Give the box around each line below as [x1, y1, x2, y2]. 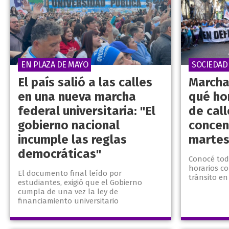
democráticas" [18, 147, 101, 162]
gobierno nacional [18, 118, 120, 133]
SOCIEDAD [192, 60, 228, 70]
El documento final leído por [18, 169, 122, 178]
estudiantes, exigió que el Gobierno [18, 178, 142, 188]
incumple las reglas [18, 132, 127, 147]
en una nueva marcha [18, 89, 136, 104]
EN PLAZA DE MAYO [21, 60, 88, 70]
